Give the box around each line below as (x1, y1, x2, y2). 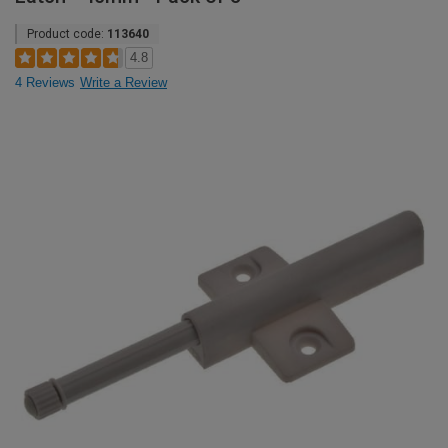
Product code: (27, 27, 107, 41)
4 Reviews (15, 75, 75, 90)
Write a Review (80, 75, 167, 90)
